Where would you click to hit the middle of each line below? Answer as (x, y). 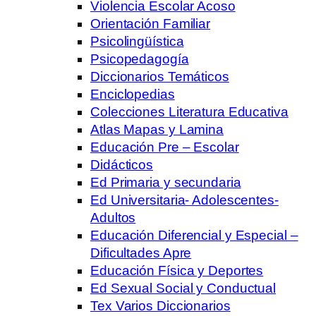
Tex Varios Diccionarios (160, 305)
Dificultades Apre (141, 253)
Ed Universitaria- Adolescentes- (184, 200)
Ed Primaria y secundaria (166, 182)
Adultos (113, 217)
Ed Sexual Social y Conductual (183, 288)
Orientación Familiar (150, 23)
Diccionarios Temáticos (160, 76)
